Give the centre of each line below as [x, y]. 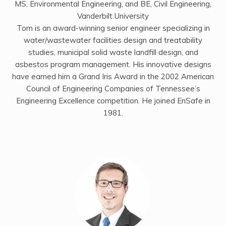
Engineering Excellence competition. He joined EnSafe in [113, 100]
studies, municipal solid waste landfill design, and [113, 52]
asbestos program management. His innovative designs [113, 64]
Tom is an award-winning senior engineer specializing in [113, 28]
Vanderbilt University [113, 16]
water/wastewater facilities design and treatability [113, 40]
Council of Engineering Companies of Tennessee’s [113, 88]
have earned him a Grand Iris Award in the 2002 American [113, 76]
